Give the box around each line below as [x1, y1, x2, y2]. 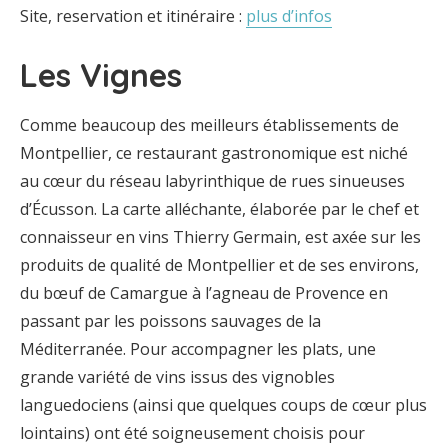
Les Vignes [20, 55, 182, 95]
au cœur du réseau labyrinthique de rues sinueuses [20, 170, 405, 192]
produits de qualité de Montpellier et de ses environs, [20, 254, 419, 276]
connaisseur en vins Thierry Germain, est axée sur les [20, 226, 421, 248]
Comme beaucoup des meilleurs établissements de [20, 114, 399, 136]
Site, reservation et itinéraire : [20, 5, 246, 27]
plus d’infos [246, 5, 332, 27]
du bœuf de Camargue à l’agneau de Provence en [20, 282, 388, 304]
